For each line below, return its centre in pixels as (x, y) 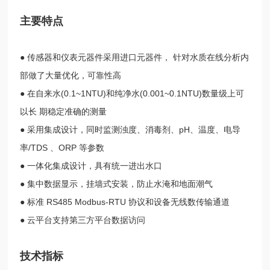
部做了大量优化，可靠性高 (71, 75)
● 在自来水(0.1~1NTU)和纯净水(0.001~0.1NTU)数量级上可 (132, 93)
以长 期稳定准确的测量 (64, 111)
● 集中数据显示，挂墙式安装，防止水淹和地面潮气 (117, 184)
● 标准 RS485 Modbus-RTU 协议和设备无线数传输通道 (125, 202)
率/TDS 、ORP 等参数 (62, 147)
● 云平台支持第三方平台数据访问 (83, 220)
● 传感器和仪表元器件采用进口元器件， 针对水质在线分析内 (135, 57)
